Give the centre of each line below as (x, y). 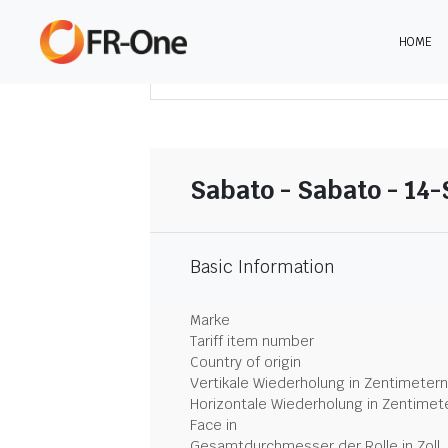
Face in (213, 425)
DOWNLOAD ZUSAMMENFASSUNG (320, 73)
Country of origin (245, 362)
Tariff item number (252, 341)
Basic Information (262, 267)
